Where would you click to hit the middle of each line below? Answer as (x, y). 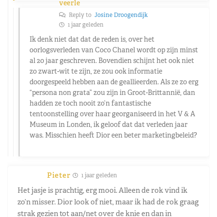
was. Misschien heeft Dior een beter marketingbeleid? (113, 135)
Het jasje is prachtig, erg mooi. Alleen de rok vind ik (102, 190)
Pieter (59, 175)
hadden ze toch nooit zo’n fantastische (90, 103)
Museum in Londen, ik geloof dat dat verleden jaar (108, 124)
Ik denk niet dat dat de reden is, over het (92, 39)
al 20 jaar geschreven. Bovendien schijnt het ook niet (112, 60)
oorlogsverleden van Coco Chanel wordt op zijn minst (114, 50)
